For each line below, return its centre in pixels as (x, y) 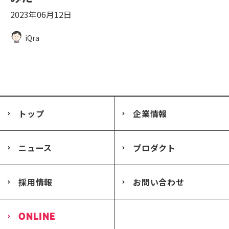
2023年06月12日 (41, 14)
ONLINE (37, 216)
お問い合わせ (159, 182)
